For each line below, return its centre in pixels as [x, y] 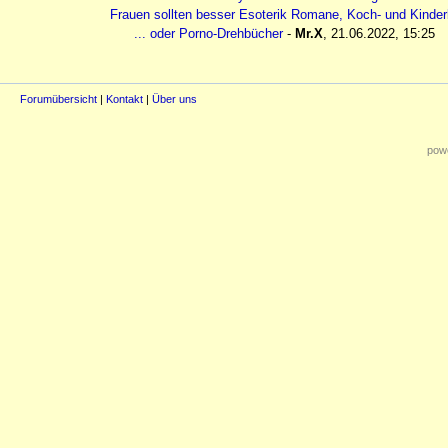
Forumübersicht [58, 98]
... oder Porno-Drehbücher [208, 33]
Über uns [174, 98]
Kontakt [124, 98]
